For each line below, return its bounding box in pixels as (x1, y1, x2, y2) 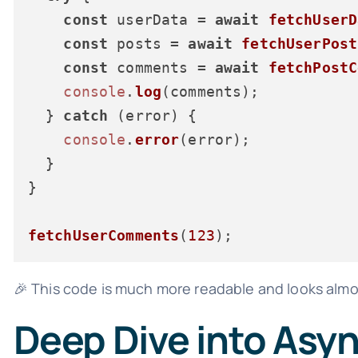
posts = (108, 34, 189, 52)
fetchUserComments (27, 226, 180, 244)
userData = (108, 10, 215, 28)
